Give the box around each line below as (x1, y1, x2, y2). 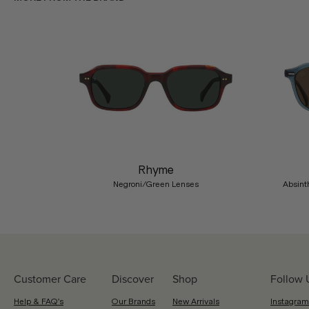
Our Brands (112, 297, 155, 306)
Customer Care (14, 271, 86, 287)
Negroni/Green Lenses (112, 179, 199, 189)
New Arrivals (172, 297, 219, 306)
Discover (112, 271, 154, 287)
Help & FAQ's (14, 297, 63, 306)
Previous (19, 119, 66, 133)
